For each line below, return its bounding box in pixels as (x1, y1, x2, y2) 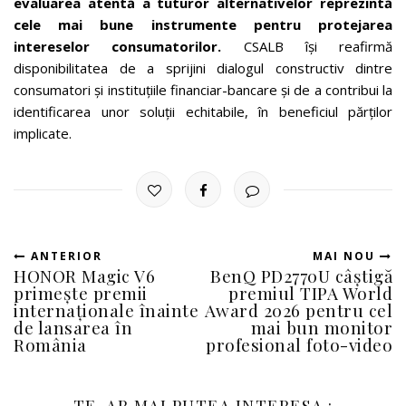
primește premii (14, 280, 148, 304)
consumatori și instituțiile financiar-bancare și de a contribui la (14, 80, 392, 99)
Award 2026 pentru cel (204, 297, 392, 322)
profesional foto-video (206, 332, 392, 356)
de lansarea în (14, 314, 132, 339)
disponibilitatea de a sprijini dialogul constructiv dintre (14, 58, 392, 77)
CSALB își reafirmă (221, 36, 392, 55)
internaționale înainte (14, 297, 198, 322)
